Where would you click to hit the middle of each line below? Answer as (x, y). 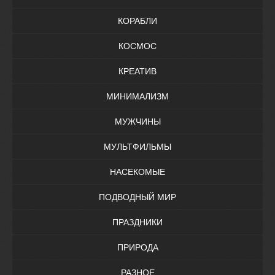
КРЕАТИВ (137, 72)
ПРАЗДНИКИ (137, 223)
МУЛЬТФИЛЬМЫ (137, 147)
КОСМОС (137, 46)
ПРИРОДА (137, 248)
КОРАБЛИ (137, 21)
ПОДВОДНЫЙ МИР (137, 197)
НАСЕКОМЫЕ (137, 172)
